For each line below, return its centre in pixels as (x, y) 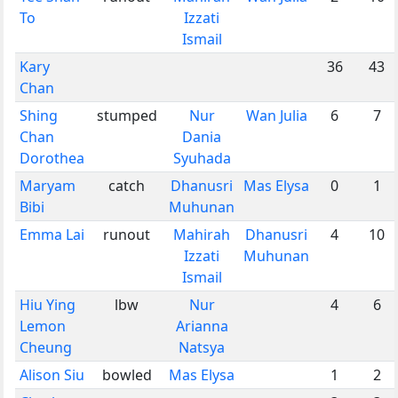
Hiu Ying (48, 304)
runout (127, 234)
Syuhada (202, 158)
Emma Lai (52, 234)
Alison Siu (52, 374)
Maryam (48, 185)
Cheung (46, 347)
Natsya (202, 347)
